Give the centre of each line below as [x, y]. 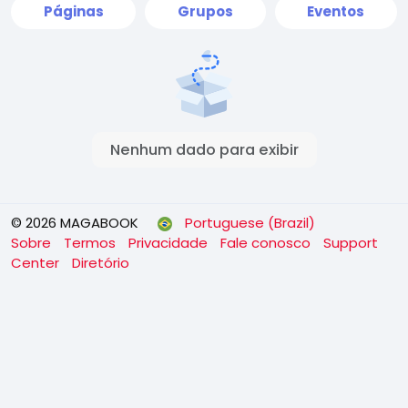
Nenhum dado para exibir [204, 150]
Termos [92, 243]
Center [37, 263]
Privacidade [170, 243]
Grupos [205, 12]
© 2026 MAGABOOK [75, 223]
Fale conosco [267, 243]
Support [351, 243]
